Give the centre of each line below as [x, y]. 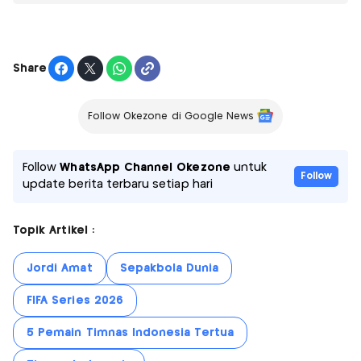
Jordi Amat [60, 269]
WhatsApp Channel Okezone [145, 168]
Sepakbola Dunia [169, 269]
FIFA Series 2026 [75, 301]
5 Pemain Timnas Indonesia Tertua [130, 333]
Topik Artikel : [54, 231]
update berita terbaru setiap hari [118, 185]
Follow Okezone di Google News [171, 117]
